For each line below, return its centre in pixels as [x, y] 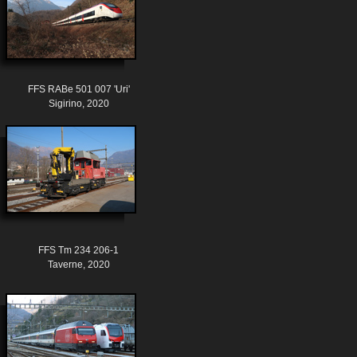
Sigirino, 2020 [78, 104]
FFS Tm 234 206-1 [78, 251]
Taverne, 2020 [78, 265]
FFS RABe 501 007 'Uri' [78, 90]
